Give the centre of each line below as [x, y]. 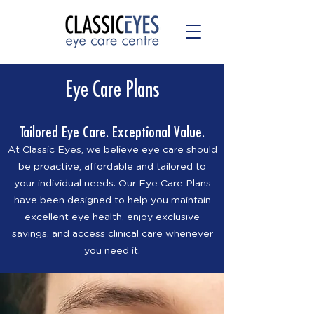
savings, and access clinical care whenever [112, 234]
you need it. [112, 251]
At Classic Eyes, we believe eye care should [112, 150]
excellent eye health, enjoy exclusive [112, 217]
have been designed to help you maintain [112, 200]
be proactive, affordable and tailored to [112, 167]
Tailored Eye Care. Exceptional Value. [112, 132]
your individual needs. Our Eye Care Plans [112, 184]
